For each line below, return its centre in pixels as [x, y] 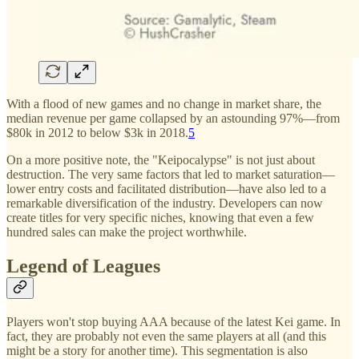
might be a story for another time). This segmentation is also [157, 350]
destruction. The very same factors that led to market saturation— [171, 174]
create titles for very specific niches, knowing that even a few [160, 217]
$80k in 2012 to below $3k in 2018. [97, 132]
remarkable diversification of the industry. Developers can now [165, 203]
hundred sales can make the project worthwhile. [127, 232]
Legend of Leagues [83, 266]
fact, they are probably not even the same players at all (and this [166, 336]
